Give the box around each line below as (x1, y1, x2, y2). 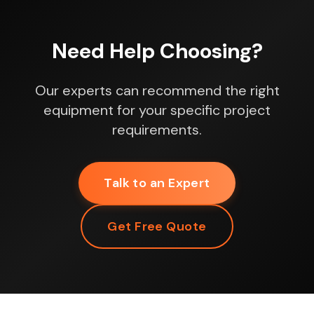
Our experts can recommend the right (34, 81, 280, 100)
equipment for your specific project (43, 100, 271, 119)
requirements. (112, 120, 202, 139)
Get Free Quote (107, 217, 207, 235)
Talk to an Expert (104, 174, 210, 191)
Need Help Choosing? (51, 36, 263, 64)
